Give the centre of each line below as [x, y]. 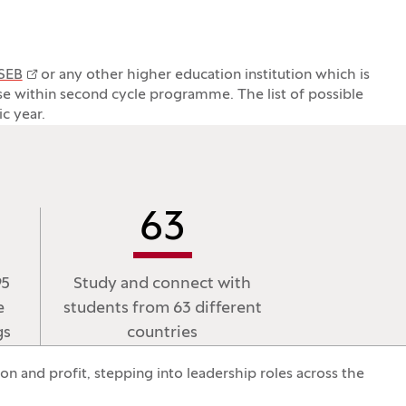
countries [163, 333]
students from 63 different [162, 309]
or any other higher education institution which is [203, 75]
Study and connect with [163, 284]
